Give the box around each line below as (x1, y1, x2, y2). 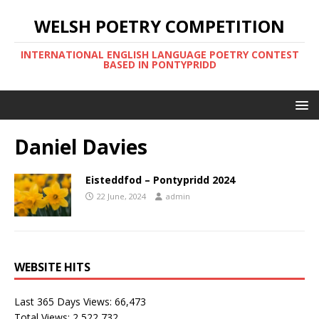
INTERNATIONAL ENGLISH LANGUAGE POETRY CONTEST (20, 48, 299, 61)
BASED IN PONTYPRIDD (103, 58, 216, 71)
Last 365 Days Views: (14, 295, 115, 309)
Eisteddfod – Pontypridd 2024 (85, 173, 235, 187)
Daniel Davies (14, 133, 147, 160)
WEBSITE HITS (14, 259, 90, 276)
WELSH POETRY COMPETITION (34, 14, 285, 38)
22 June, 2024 (97, 191, 146, 202)
